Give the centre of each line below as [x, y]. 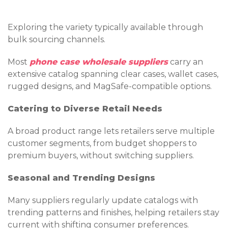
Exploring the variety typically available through [105, 27]
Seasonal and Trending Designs [81, 178]
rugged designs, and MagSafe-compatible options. [110, 87]
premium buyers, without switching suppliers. [101, 156]
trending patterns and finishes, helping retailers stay [113, 213]
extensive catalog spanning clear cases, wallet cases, [113, 74]
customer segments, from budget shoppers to [102, 144]
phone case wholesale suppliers [99, 62]
